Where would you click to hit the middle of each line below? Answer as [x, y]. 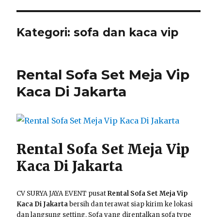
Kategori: [45, 32]
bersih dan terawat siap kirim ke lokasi [131, 204]
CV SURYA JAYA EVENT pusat [62, 194]
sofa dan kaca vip [126, 32]
